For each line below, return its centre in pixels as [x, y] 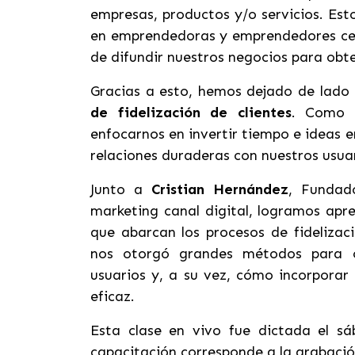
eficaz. [115, 296]
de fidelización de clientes [191, 113]
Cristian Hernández [219, 189]
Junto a [121, 189]
